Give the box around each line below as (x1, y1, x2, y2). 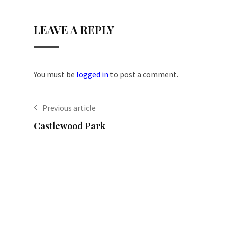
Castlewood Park (34, 120, 105, 132)
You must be (34, 69, 76, 79)
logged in (76, 69, 108, 79)
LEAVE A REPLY (34, 22, 114, 37)
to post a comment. (108, 69, 178, 79)
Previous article (42, 103, 96, 113)
